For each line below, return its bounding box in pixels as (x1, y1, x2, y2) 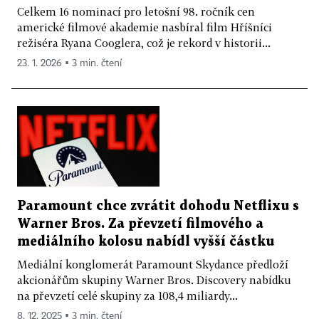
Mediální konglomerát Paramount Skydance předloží (17, 257, 288, 271)
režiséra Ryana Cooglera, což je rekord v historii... (17, 36, 271, 49)
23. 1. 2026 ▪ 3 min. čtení (17, 58, 122, 68)
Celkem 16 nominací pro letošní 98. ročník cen (17, 4, 255, 18)
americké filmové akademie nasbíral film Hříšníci (17, 20, 272, 33)
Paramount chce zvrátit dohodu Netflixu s (17, 199, 299, 212)
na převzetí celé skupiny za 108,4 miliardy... (17, 288, 238, 302)
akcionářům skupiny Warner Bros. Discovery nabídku (17, 273, 291, 286)
